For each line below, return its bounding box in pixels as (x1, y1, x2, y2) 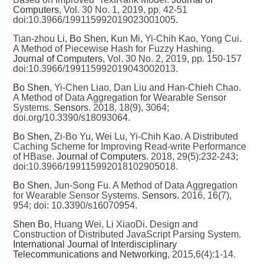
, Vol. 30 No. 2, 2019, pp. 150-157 (102, 54, 242, 64)
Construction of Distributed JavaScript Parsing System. (12, 229, 241, 239)
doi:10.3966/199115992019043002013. (12, 64, 178, 74)
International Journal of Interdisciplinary (12, 239, 177, 249)
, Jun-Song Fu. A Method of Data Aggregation (49, 180, 237, 190)
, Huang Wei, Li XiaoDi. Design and (49, 219, 198, 229)
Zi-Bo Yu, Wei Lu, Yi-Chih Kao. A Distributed (51, 131, 238, 141)
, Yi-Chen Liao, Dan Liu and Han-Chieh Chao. (49, 82, 241, 93)
